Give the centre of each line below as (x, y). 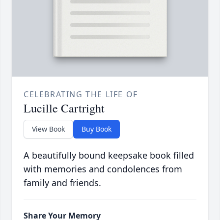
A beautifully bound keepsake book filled (109, 155)
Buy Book (96, 129)
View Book (48, 129)
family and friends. (62, 183)
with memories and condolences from (103, 169)
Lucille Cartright (64, 108)
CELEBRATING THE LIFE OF (81, 95)
